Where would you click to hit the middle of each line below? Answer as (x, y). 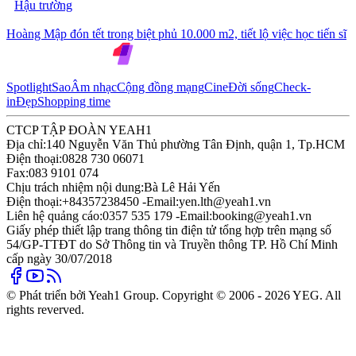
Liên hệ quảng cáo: (54, 215)
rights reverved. (45, 309)
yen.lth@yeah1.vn (225, 201)
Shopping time (74, 101)
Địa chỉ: (26, 144)
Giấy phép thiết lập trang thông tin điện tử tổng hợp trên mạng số (169, 230)
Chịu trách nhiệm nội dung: (75, 187)
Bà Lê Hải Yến (182, 187)
